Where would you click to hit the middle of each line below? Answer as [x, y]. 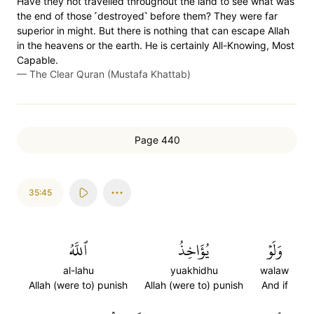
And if [274, 285]
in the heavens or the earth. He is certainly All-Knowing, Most [156, 45]
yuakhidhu [194, 270]
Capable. [37, 60]
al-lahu [78, 270]
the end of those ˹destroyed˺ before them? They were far [147, 16]
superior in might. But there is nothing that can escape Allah [153, 30]
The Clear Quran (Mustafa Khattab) [110, 74]
